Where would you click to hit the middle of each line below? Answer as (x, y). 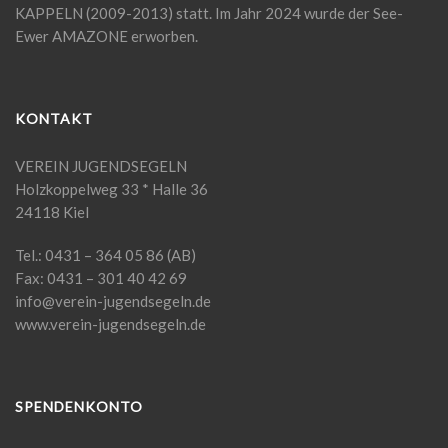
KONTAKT (54, 118)
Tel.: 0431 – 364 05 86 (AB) (105, 254)
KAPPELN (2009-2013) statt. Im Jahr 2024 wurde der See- (209, 12)
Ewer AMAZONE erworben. (106, 35)
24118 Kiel (52, 211)
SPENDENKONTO (79, 406)
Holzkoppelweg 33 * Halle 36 (111, 188)
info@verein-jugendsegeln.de (113, 300)
